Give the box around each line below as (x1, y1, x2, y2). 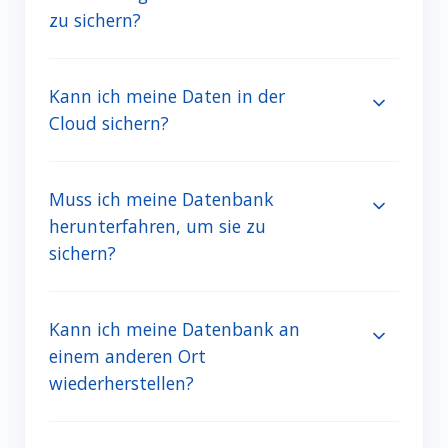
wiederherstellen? (49, 371, 194, 396)
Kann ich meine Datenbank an (49, 317, 300, 342)
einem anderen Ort (49, 344, 206, 369)
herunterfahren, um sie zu (49, 214, 266, 239)
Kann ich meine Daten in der (49, 84, 285, 109)
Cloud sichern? (49, 111, 169, 136)
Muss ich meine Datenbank (49, 187, 274, 212)
